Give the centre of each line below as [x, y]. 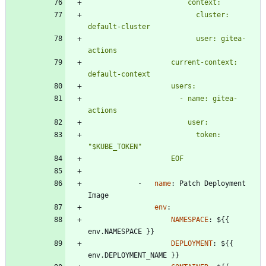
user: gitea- [142, 39]
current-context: [129, 63]
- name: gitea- [134, 99]
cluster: [142, 15]
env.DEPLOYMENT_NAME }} [134, 256]
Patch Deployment [213, 184]
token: [142, 135]
